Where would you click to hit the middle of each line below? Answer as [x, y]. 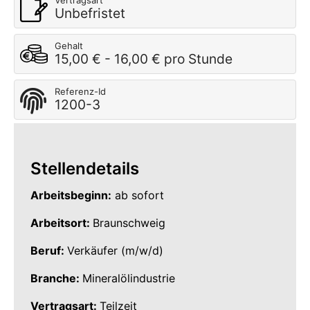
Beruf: [49, 251]
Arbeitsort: [62, 223]
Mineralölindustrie [129, 279]
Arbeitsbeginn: [71, 195]
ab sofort [138, 195]
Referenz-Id [80, 92]
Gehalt [69, 46]
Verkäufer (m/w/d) [115, 251]
